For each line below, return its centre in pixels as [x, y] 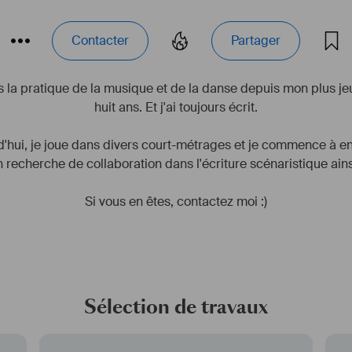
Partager [256, 40]
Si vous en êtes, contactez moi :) [176, 202]
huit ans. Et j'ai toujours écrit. [176, 107]
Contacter [100, 40]
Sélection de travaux [176, 307]
